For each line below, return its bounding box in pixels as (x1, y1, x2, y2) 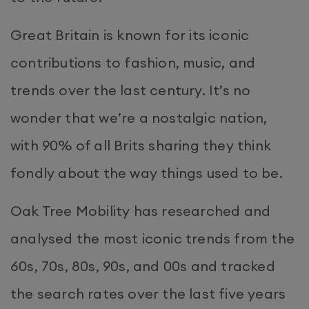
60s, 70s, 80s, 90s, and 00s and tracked (10, 257, 275, 275)
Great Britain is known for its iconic (10, 26, 250, 43)
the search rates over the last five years (10, 285, 286, 302)
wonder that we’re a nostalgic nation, (10, 109, 268, 126)
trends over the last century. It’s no (10, 81, 251, 99)
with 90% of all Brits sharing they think (10, 137, 272, 154)
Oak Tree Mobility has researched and (10, 202, 271, 219)
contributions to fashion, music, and (10, 54, 256, 71)
